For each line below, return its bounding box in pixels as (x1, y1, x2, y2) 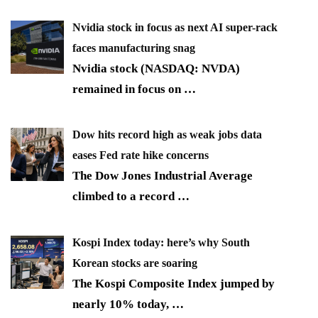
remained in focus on (72, 82, 184, 96)
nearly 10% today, (72, 297, 172, 311)
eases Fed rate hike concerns (72, 149, 209, 162)
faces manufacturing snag (72, 41, 195, 54)
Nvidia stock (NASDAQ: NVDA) (72, 61, 240, 75)
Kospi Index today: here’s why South (72, 236, 250, 248)
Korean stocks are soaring (72, 256, 197, 269)
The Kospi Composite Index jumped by (72, 276, 275, 290)
